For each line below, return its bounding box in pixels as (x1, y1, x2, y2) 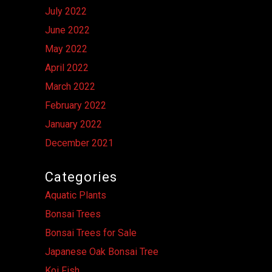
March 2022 (45, 80, 95, 92)
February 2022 (45, 99, 106, 111)
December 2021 (45, 137, 114, 149)
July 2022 (45, 5, 87, 17)
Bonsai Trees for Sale (45, 226, 137, 239)
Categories (45, 169, 117, 185)
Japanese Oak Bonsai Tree (45, 245, 158, 257)
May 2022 (45, 42, 87, 55)
